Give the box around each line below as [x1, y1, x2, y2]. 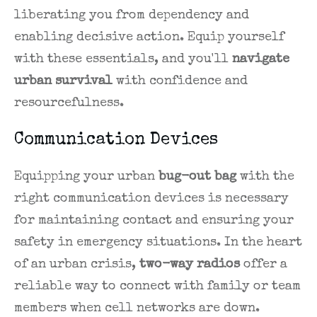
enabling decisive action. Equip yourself [14, 31, 284, 45]
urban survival [14, 75, 113, 88]
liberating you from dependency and [14, 9, 249, 23]
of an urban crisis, [14, 258, 139, 272]
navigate [232, 53, 289, 67]
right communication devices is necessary [14, 192, 289, 206]
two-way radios [139, 258, 240, 272]
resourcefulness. [14, 97, 124, 110]
